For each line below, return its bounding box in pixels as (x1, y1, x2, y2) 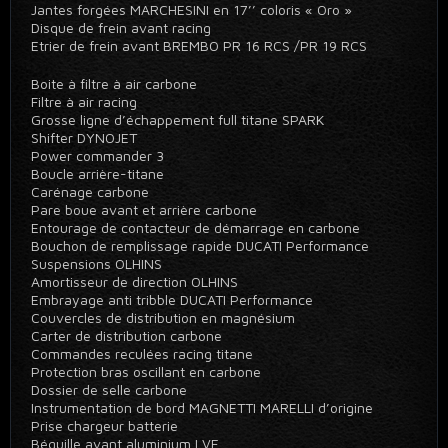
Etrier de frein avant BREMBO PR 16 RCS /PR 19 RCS (31, 37, 371, 54)
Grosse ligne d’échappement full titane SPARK (31, 111, 328, 128)
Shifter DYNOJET (31, 129, 141, 146)
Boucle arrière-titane (31, 165, 172, 182)
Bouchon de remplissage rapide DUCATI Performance (31, 237, 377, 254)
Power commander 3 (31, 147, 168, 164)
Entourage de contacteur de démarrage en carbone (31, 219, 364, 236)
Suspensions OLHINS (31, 255, 170, 272)
